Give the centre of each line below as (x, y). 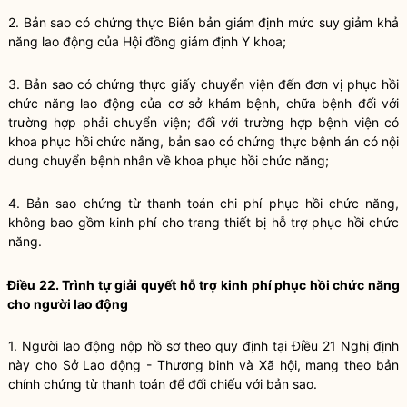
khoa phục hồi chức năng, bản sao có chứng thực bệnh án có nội (203, 141)
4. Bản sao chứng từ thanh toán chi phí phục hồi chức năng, (203, 203)
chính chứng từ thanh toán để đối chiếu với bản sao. (163, 384)
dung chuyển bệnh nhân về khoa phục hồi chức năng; (169, 160)
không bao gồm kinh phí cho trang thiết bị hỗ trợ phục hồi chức (203, 222)
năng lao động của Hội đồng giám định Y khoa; (147, 41)
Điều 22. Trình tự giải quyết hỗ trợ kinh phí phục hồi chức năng (203, 285)
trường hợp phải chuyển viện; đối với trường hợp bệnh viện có (203, 122)
